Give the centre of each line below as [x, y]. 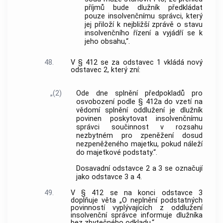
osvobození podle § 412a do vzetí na [139, 102]
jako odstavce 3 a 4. [109, 177]
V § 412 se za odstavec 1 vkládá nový [136, 62]
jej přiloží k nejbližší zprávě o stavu [144, 25]
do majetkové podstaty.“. [117, 152]
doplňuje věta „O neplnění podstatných [136, 200]
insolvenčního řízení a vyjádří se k [144, 33]
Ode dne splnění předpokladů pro [139, 93]
